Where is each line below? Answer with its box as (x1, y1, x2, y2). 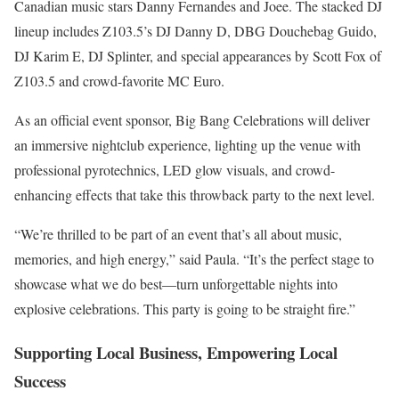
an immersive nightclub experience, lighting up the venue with (14, 134, 361, 154)
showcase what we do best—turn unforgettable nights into (14, 273, 338, 293)
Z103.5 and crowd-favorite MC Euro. (14, 70, 224, 90)
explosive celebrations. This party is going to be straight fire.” (14, 298, 355, 318)
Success (14, 368, 66, 393)
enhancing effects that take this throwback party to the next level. (14, 184, 375, 204)
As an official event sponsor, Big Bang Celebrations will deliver (14, 110, 370, 129)
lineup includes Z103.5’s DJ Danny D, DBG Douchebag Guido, (14, 20, 377, 40)
